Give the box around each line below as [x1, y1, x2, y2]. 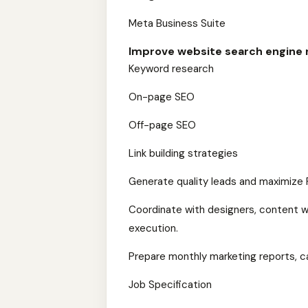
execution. [129, 221, 178, 235]
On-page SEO [129, 90, 195, 104]
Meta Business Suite [129, 16, 225, 30]
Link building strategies [129, 146, 238, 160]
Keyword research [129, 62, 214, 76]
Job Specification [129, 278, 212, 291]
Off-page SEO [129, 118, 196, 132]
